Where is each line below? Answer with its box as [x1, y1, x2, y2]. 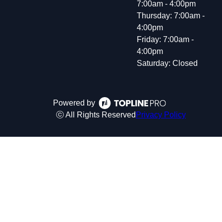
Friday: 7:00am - [137, 35, 194, 44]
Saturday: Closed [137, 59, 198, 68]
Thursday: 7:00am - [137, 11, 205, 20]
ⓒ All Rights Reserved [56, 111, 136, 119]
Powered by [53, 99, 95, 108]
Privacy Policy [136, 111, 186, 119]
